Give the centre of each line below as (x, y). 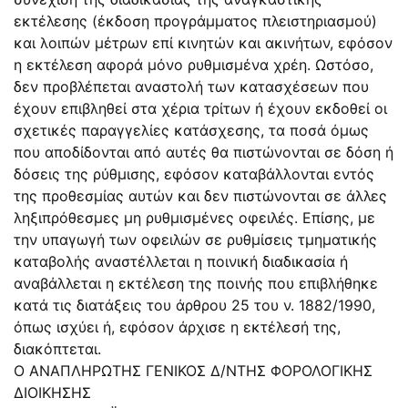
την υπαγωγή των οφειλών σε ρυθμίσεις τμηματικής (195, 239)
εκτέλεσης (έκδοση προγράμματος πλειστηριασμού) (195, 20)
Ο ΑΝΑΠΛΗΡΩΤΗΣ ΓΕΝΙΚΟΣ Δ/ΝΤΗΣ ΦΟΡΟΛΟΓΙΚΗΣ (193, 370)
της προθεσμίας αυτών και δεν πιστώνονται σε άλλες (200, 195)
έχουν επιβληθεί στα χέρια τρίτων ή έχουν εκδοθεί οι (200, 108)
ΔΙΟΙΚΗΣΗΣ (52, 392)
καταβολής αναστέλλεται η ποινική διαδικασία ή (181, 261)
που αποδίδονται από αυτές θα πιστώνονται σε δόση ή (204, 152)
